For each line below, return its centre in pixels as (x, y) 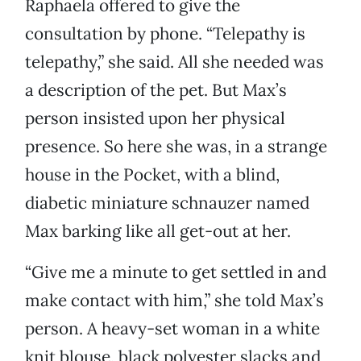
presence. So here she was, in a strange (176, 147)
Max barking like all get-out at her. (158, 231)
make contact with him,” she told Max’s (174, 301)
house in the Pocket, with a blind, (152, 175)
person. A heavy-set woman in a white (172, 329)
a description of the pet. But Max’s (156, 90)
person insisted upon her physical (155, 118)
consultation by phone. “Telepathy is (165, 34)
